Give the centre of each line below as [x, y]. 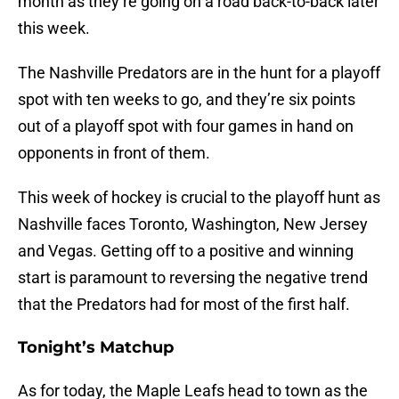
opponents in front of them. [114, 153]
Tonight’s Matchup [96, 348]
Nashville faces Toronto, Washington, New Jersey [193, 224]
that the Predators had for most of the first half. [184, 305]
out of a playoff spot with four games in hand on [186, 126]
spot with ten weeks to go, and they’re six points [187, 100]
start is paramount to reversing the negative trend [193, 278]
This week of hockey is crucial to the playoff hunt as [199, 198]
